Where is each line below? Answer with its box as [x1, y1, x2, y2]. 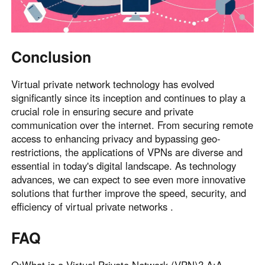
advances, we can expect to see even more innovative [11, 172, 246, 187]
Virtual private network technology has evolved [11, 77, 215, 92]
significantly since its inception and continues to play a [11, 91, 246, 105]
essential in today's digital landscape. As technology [11, 159, 237, 173]
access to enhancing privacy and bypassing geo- [11, 131, 221, 146]
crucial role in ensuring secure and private [11, 104, 194, 119]
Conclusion [11, 46, 92, 68]
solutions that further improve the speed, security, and [11, 186, 247, 201]
